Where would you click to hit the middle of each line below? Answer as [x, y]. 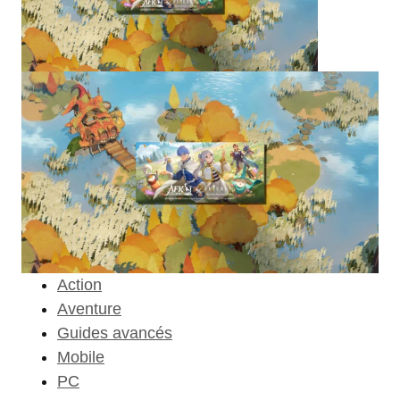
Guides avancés [115, 333]
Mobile [81, 357]
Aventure [89, 308]
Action [79, 284]
